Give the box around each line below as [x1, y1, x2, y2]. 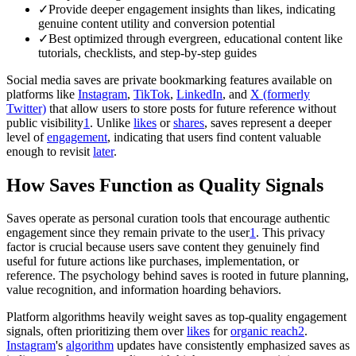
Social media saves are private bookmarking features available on [6, 72, 332, 87]
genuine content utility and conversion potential [38, 16, 275, 30]
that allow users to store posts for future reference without [46, 101, 336, 115]
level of [6, 130, 47, 144]
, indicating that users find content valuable [107, 130, 321, 144]
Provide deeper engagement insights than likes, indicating [48, 2, 335, 16]
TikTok [133, 87, 170, 101]
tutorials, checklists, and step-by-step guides [38, 45, 257, 60]
